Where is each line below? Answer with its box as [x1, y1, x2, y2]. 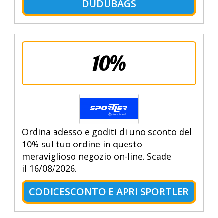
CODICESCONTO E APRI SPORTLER [29, 185, 189, 199]
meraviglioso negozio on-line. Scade [21, 150, 171, 163]
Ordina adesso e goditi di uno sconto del [21, 126, 192, 138]
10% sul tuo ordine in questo [21, 138, 142, 150]
